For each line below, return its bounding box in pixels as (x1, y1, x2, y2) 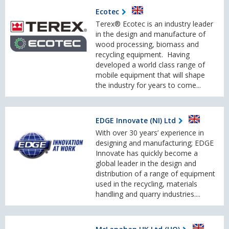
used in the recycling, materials (96, 179, 197, 189)
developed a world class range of (96, 60, 205, 70)
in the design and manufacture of (96, 29, 205, 39)
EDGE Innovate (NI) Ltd (96, 115, 176, 125)
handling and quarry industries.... (96, 189, 200, 199)
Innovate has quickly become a (96, 148, 198, 158)
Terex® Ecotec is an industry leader (96, 19, 213, 29)
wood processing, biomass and (96, 39, 199, 50)
